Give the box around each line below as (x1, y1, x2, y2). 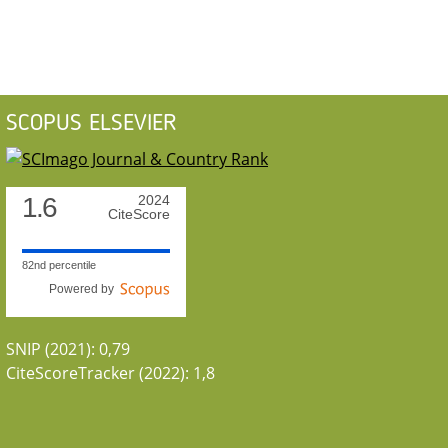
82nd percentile (22, 259, 96, 272)
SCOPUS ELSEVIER (6, 111, 177, 136)
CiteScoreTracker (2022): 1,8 (6, 362, 215, 385)
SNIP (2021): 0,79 (6, 338, 130, 361)
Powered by (49, 282, 120, 297)
